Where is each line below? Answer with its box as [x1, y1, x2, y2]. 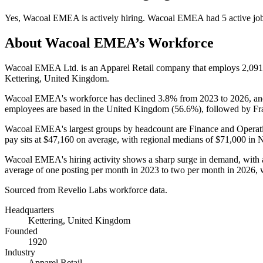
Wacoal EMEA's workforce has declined [5, 93, 158, 103]
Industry [5, 247, 35, 257]
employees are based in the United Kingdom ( [5, 103, 174, 114]
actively [90, 12, 119, 23]
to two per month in [159, 164, 237, 175]
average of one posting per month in [5, 164, 140, 175]
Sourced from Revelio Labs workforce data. [5, 184, 167, 195]
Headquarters [5, 204, 54, 215]
